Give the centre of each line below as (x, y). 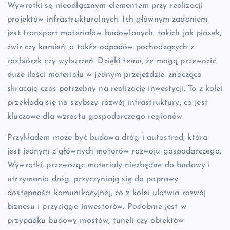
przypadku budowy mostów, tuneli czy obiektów (96, 221)
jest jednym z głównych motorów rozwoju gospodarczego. (114, 151)
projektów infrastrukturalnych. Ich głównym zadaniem (108, 19)
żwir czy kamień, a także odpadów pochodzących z (101, 47)
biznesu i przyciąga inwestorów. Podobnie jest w (97, 207)
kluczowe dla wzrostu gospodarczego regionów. (96, 116)
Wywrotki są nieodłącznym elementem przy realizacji (105, 5)
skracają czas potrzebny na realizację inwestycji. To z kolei (115, 89)
